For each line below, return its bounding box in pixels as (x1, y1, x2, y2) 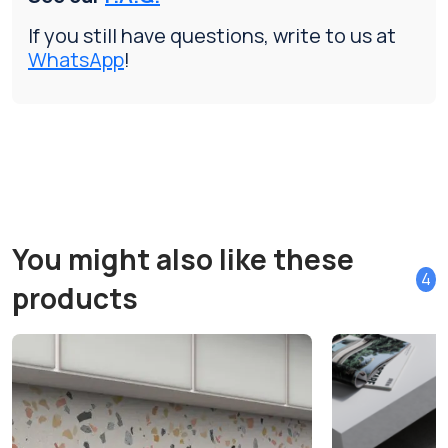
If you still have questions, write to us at (28, 22, 396, 50)
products (12, 279, 138, 318)
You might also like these (12, 240, 354, 279)
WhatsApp (28, 46, 124, 74)
